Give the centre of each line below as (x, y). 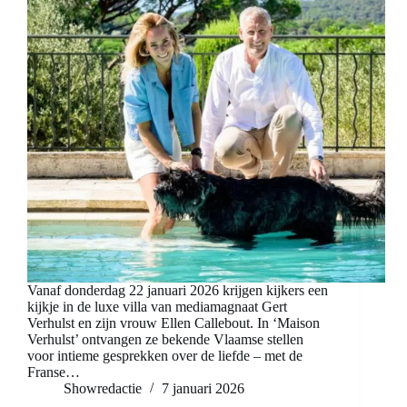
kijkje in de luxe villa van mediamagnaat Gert (157, 307)
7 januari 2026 (203, 389)
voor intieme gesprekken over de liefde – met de (165, 356)
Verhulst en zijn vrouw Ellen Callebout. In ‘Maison (174, 323)
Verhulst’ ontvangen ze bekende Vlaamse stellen (165, 340)
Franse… (54, 372)
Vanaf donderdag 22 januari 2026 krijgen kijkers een (178, 291)
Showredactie (103, 389)
